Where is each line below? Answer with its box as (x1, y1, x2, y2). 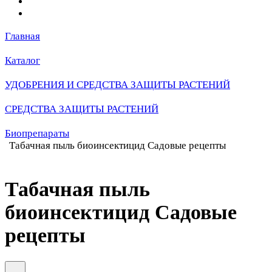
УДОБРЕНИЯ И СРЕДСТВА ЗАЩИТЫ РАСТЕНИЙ (5, 79, 230, 90)
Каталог (5, 55, 40, 66)
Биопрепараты (5, 127, 69, 139)
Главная (5, 30, 40, 42)
